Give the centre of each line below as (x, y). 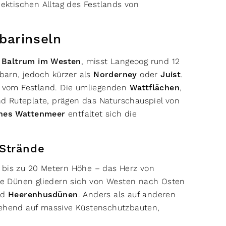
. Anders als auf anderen (127, 194)
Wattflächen (155, 88)
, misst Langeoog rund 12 (130, 61)
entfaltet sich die (101, 114)
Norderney (115, 75)
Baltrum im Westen (41, 62)
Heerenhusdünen (43, 195)
